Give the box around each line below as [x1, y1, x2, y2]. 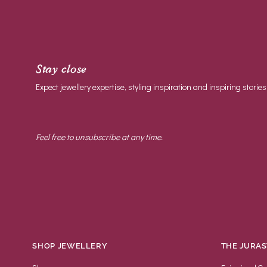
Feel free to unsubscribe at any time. [36, 131, 163, 142]
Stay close [36, 63, 87, 76]
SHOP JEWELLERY [32, 241, 108, 251]
